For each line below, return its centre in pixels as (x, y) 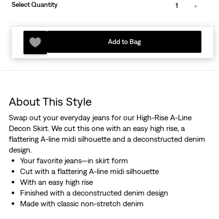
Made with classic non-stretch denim (82, 204)
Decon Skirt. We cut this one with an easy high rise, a (97, 128)
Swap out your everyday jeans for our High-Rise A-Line (100, 118)
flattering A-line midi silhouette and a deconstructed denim (107, 139)
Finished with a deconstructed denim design (94, 193)
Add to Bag (124, 42)
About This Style (50, 101)
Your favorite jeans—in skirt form (74, 161)
